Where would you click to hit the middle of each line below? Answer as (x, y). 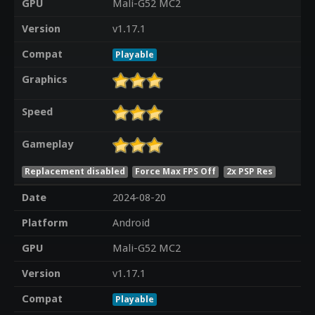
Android (131, 223)
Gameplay (47, 144)
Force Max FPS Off (176, 171)
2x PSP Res (250, 171)
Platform (45, 223)
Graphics (44, 80)
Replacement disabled (75, 171)
